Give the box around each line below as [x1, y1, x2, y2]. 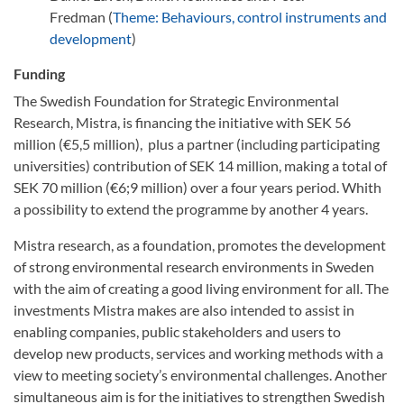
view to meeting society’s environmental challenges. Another [14, 366, 387, 383]
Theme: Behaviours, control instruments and [113, 8, 387, 25]
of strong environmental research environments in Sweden [14, 258, 374, 275]
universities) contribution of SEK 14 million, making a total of [14, 157, 387, 174]
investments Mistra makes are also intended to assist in [14, 301, 354, 318]
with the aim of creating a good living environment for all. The [14, 280, 389, 297]
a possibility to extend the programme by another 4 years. [14, 200, 368, 217]
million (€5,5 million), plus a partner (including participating [14, 135, 380, 152]
